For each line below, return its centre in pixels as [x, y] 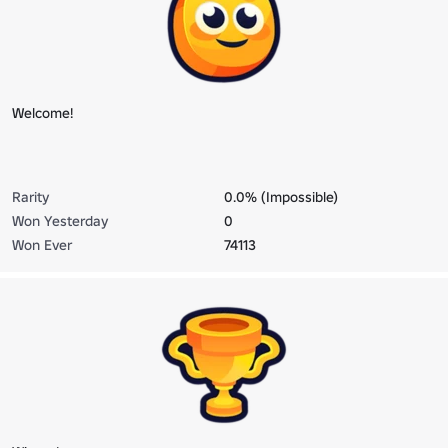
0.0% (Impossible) [281, 196]
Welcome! [42, 112]
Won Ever [42, 244]
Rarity [30, 196]
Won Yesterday [60, 220]
